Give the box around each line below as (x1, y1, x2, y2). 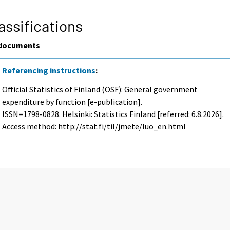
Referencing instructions (2, 65, 96, 75)
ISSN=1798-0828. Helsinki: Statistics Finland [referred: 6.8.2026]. (2, 108, 224, 119)
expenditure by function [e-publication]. (2, 96, 143, 107)
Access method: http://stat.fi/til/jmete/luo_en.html (2, 121, 186, 131)
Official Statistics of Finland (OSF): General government (2, 84, 198, 94)
